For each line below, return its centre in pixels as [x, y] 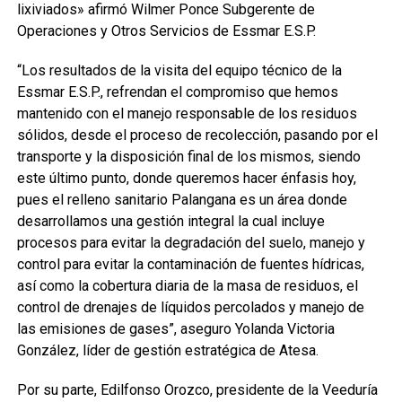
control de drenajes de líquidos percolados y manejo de [190, 307]
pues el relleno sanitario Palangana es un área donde [182, 200]
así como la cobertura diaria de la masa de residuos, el [187, 286]
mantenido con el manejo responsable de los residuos [187, 114]
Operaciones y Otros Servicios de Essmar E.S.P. [166, 31]
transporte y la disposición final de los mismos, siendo [188, 157]
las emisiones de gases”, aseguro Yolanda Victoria [175, 329]
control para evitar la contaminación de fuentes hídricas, [190, 264]
